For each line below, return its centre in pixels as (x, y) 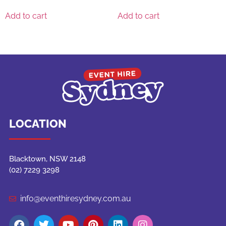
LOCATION (38, 123)
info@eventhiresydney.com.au (76, 198)
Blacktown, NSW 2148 (47, 159)
